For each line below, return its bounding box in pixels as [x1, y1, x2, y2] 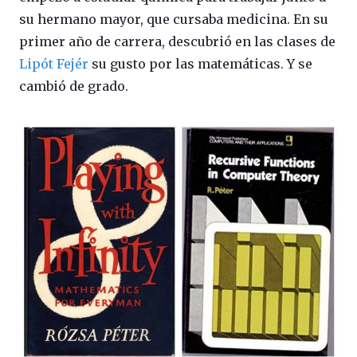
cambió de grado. [19, 78, 128, 95]
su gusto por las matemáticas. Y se [88, 56, 312, 73]
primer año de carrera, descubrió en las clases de [19, 33, 335, 50]
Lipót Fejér [19, 56, 88, 73]
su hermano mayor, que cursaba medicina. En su [19, 11, 328, 28]
